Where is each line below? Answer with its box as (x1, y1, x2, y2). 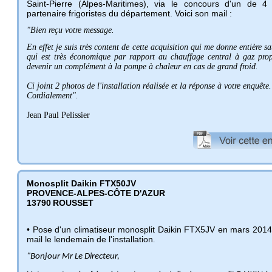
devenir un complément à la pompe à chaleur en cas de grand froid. (27, 61, 258, 71)
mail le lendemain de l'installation (27, 234, 153, 244)
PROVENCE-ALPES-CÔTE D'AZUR (27, 188, 165, 198)
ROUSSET (53, 197, 93, 208)
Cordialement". (27, 90, 78, 100)
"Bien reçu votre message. (27, 25, 114, 35)
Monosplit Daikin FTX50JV (27, 178, 136, 188)
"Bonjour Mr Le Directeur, (27, 251, 120, 261)
